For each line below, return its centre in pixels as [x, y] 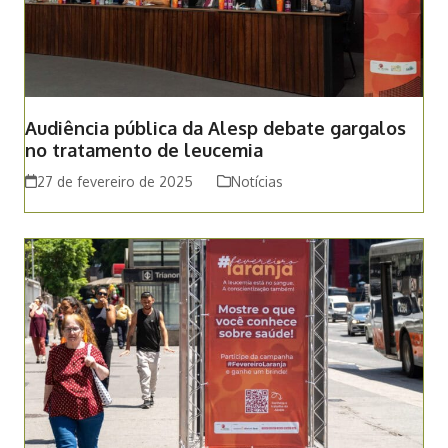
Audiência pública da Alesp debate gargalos [215, 127]
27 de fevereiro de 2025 [114, 181]
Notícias [256, 181]
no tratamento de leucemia [143, 149]
